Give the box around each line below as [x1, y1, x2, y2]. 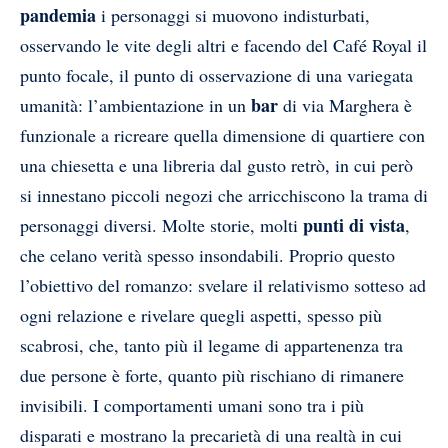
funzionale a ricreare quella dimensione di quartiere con [20, 123, 425, 148]
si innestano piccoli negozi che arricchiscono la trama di [20, 183, 428, 208]
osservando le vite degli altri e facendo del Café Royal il [20, 33, 427, 58]
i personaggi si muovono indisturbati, [96, 3, 370, 28]
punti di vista [303, 212, 405, 239]
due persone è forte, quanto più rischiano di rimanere [20, 363, 404, 388]
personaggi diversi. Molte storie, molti [20, 213, 303, 238]
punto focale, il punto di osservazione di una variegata [20, 63, 413, 88]
